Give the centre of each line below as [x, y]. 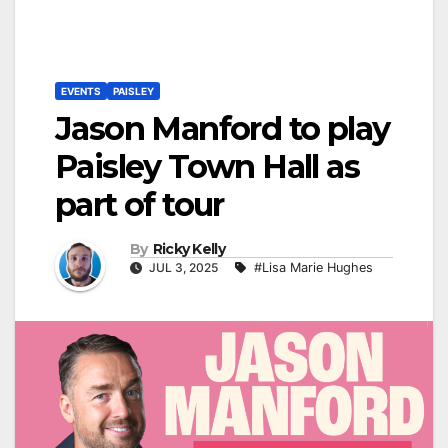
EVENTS [81, 91]
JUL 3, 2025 [183, 267]
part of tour [139, 205]
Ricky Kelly [188, 248]
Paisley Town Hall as [207, 167]
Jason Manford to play [222, 129]
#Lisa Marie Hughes [313, 267]
